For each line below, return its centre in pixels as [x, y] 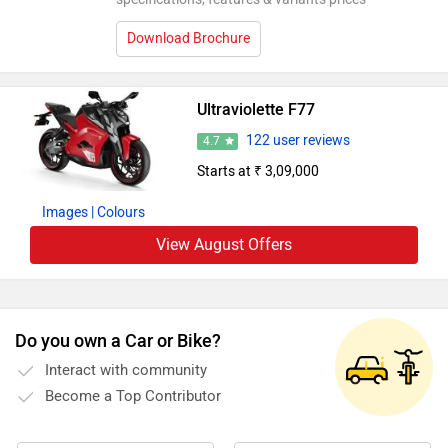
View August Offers [224, 245]
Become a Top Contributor [133, 396]
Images [64, 213]
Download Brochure [188, 38]
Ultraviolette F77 [255, 109]
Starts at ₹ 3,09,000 [257, 171]
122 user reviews [297, 140]
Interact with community [126, 370]
